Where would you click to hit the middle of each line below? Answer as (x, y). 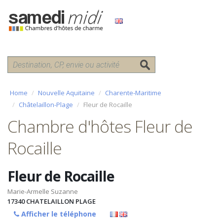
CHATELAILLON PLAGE (61, 201)
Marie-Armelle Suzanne (43, 191)
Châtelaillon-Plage (46, 105)
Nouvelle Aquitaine (66, 93)
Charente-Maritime (133, 93)
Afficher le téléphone (59, 214)
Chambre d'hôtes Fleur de (100, 126)
